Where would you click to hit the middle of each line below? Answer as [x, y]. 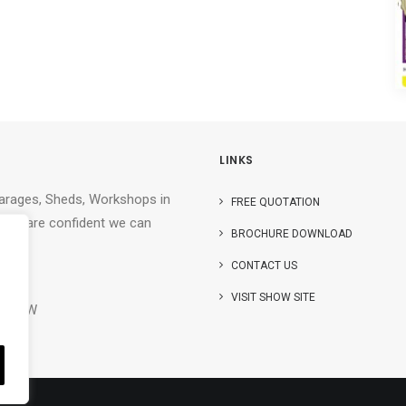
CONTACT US [264, 266]
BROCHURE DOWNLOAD [292, 234]
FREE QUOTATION [275, 202]
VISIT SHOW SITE [273, 297]
